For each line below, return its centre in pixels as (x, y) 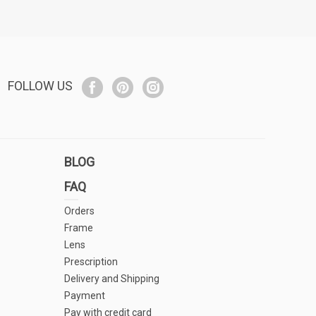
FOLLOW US (40, 86)
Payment (85, 296)
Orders (79, 211)
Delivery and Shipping (112, 279)
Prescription (91, 262)
